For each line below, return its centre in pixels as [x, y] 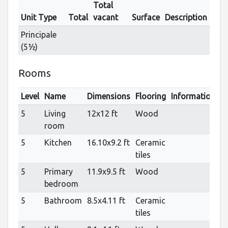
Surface [146, 17]
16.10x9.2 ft [108, 142]
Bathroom [63, 200]
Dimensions [108, 96]
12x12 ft [102, 113]
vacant [105, 17]
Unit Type [38, 17]
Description [186, 17]
